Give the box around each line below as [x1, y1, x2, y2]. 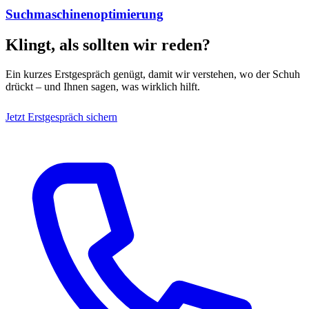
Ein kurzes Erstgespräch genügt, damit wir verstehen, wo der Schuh [6, 68, 300, 80]
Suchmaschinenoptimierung [6, 7, 163, 22]
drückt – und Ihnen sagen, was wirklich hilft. [6, 80, 200, 92]
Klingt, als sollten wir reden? [6, 36, 210, 54]
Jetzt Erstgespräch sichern [6, 110, 117, 123]
